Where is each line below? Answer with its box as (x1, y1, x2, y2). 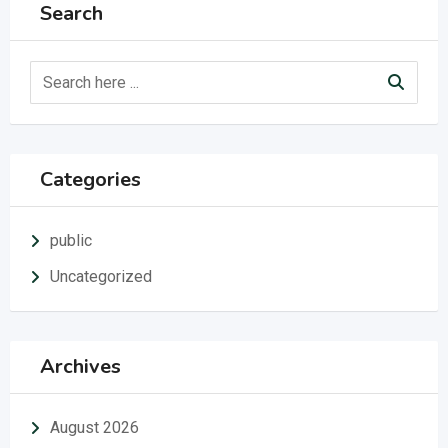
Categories (40, 166, 141, 193)
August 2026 (50, 418, 139, 437)
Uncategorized (50, 267, 152, 286)
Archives (40, 353, 121, 380)
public (50, 231, 92, 250)
